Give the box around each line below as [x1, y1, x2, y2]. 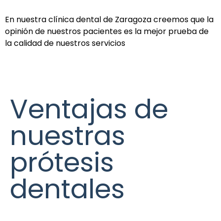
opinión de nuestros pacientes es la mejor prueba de [5, 25, 209, 37]
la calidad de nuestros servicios [5, 37, 125, 49]
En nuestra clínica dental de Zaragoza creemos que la [5, 13, 214, 25]
